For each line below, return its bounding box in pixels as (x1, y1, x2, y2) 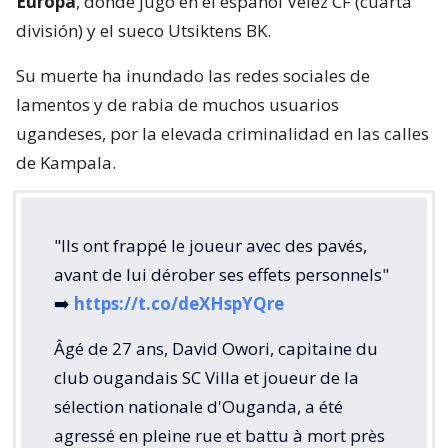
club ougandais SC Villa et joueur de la (54, 366, 359, 390)
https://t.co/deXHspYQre (74, 292, 284, 316)
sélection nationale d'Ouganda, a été (54, 395, 343, 419)
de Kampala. (16, 151, 116, 175)
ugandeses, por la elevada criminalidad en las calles (16, 122, 429, 146)
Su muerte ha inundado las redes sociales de (16, 64, 370, 88)
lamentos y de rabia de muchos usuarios (16, 93, 339, 117)
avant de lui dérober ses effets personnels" (54, 263, 389, 287)
